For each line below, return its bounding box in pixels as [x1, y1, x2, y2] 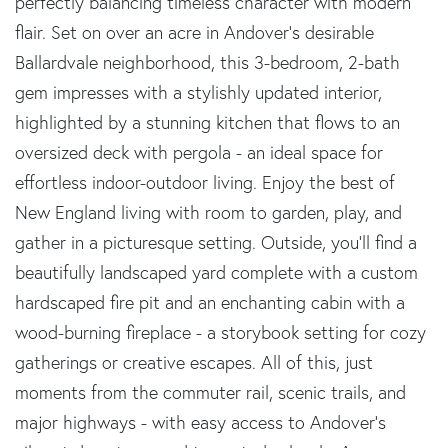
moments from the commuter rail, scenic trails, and [15, 380, 406, 404]
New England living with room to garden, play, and [15, 200, 402, 224]
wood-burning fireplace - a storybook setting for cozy [15, 320, 426, 344]
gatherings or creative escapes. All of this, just [15, 350, 373, 374]
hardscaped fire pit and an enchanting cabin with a [15, 290, 405, 314]
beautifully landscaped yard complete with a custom [15, 260, 418, 284]
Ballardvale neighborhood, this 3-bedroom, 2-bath [15, 50, 400, 74]
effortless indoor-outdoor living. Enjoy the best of [15, 170, 395, 194]
